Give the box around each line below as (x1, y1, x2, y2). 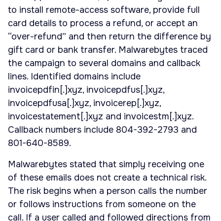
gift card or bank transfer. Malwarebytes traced (8, 44, 208, 56)
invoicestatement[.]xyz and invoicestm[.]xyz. (8, 111, 193, 122)
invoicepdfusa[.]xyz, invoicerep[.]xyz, (8, 98, 161, 109)
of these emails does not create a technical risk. (8, 172, 206, 184)
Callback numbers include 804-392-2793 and (8, 124, 197, 136)
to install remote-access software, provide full (8, 4, 200, 16)
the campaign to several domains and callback (8, 58, 200, 69)
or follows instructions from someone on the (8, 199, 196, 210)
